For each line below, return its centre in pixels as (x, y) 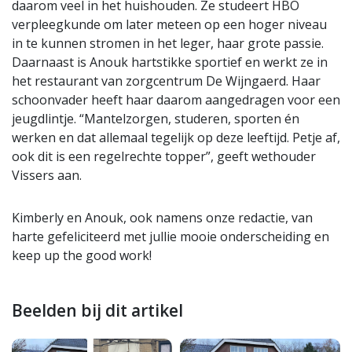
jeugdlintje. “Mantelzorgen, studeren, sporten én (156, 119)
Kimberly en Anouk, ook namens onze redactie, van (162, 218)
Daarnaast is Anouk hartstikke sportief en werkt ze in (170, 62)
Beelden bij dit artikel (97, 311)
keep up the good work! (82, 256)
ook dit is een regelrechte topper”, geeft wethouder (164, 157)
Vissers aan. (47, 176)
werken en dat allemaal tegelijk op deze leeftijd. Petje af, (176, 138)
